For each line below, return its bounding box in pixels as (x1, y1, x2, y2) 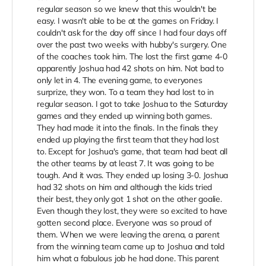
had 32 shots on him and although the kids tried (37, 182, 213, 193)
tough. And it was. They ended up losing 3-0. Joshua (37, 170, 229, 181)
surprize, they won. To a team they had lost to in (37, 87, 214, 98)
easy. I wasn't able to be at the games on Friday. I (37, 15, 219, 27)
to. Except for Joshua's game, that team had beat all (37, 146, 228, 157)
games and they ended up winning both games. (37, 110, 212, 122)
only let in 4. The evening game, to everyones (37, 75, 202, 86)
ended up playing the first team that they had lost (37, 134, 219, 145)
